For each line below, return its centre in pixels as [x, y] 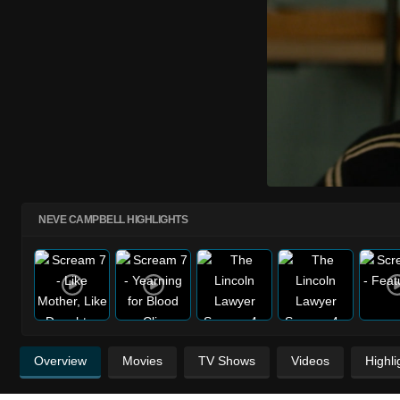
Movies [142, 360]
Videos [310, 360]
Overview [60, 360]
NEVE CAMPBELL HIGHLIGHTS [113, 219]
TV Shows [227, 360]
